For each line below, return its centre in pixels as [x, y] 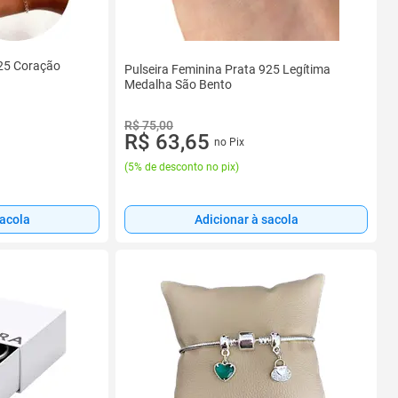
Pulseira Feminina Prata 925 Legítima [227, 69]
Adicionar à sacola [246, 220]
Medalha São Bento [178, 84]
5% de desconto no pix [182, 167]
